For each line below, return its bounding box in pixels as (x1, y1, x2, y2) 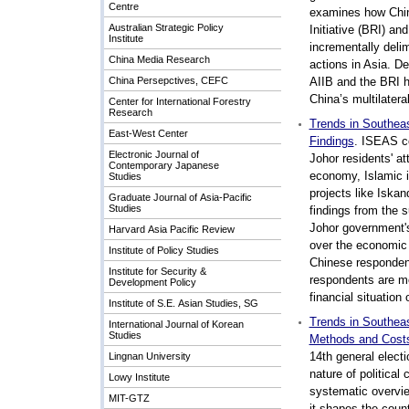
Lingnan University (108, 351, 191, 362)
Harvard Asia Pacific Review (108, 224, 235, 235)
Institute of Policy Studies (108, 245, 219, 256)
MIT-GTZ (108, 393, 150, 404)
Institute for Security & (108, 266, 206, 277)
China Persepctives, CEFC (108, 75, 228, 86)
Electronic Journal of (108, 149, 199, 160)
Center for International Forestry (108, 96, 251, 107)
